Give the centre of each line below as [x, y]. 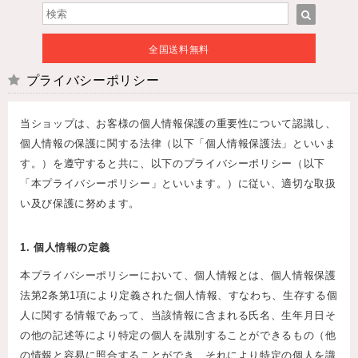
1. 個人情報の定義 [65, 248]
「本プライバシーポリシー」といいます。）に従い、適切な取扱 [178, 184]
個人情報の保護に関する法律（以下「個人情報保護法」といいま [178, 144]
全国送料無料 [179, 49]
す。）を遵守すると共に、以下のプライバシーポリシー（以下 [173, 164]
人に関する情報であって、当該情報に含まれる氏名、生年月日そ [178, 316]
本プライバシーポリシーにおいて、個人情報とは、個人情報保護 [178, 276]
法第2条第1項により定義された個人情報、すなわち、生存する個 [179, 296]
